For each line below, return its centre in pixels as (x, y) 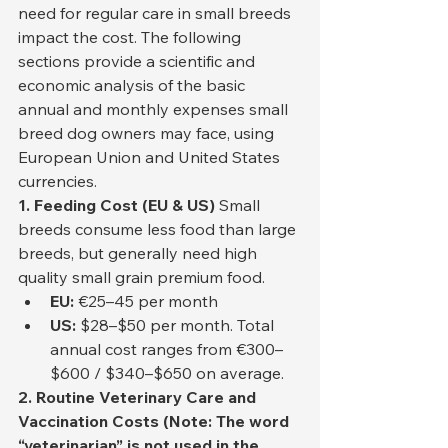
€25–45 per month (146, 301)
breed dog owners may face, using (148, 133)
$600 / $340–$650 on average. (167, 373)
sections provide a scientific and (138, 61)
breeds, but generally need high (139, 253)
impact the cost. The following (131, 37)
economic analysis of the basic (133, 85)
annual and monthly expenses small (155, 109)
